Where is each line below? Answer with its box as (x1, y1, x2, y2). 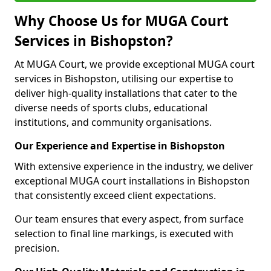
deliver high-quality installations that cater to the (15, 87, 237, 100)
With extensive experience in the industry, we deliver (15, 160, 253, 173)
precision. (15, 241, 59, 255)
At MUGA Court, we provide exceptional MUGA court (15, 57, 255, 71)
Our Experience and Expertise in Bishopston (15, 139, 225, 152)
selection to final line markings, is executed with (15, 227, 233, 240)
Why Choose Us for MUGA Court (15, 11, 229, 30)
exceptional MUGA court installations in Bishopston (15, 174, 250, 188)
